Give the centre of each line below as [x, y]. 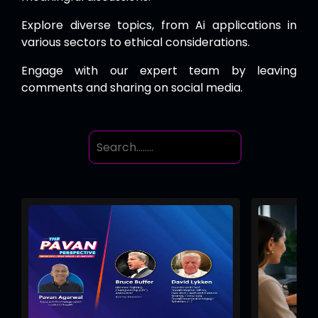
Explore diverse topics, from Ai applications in [159, 26]
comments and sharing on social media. [132, 88]
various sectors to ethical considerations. [136, 43]
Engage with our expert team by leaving [159, 71]
